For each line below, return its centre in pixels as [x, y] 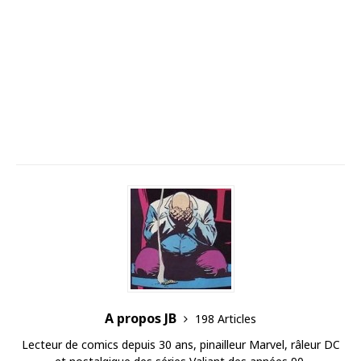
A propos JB [142, 319]
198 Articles [226, 319]
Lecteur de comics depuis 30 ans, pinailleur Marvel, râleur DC [180, 345]
